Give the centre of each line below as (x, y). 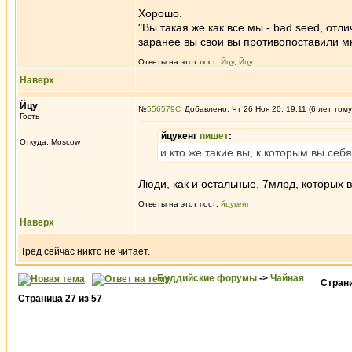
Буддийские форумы (207, 278)
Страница (42, 299)
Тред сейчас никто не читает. (85, 251)
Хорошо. (160, 13)
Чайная (287, 278)
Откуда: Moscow (50, 142)
